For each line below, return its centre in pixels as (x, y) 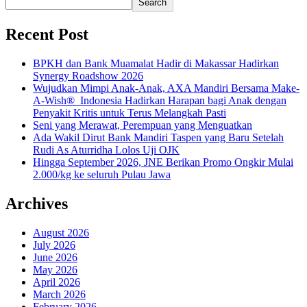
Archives (37, 204)
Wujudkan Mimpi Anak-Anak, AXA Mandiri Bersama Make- (166, 88)
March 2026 (59, 294)
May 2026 (55, 269)
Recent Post (47, 35)
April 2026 (57, 282)
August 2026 (61, 232)
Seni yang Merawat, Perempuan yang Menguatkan (143, 125)
